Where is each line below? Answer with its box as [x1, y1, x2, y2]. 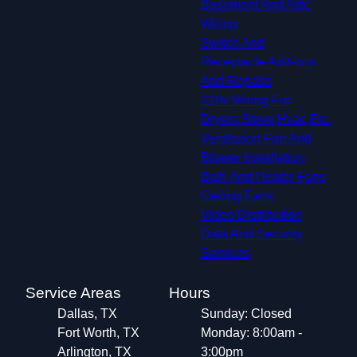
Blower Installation [201, 150, 305, 164]
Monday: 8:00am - [201, 325, 302, 339]
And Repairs [201, 73, 272, 88]
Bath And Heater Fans [201, 169, 326, 183]
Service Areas [25, 284, 121, 301]
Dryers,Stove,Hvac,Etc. [201, 112, 331, 126]
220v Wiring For [201, 92, 291, 107]
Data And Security [201, 226, 303, 241]
